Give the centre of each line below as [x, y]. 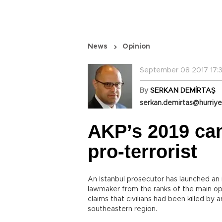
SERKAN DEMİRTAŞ [183, 91]
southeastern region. [122, 209]
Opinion [136, 47]
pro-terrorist [142, 152]
